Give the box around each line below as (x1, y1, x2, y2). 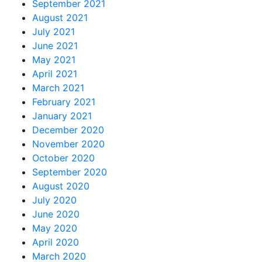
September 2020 (32, 166, 107, 178)
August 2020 (32, 180, 89, 192)
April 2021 (32, 67, 77, 80)
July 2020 (32, 194, 77, 206)
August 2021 (32, 11, 88, 23)
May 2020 (32, 222, 77, 234)
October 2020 (32, 151, 95, 164)
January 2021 (32, 109, 92, 122)
